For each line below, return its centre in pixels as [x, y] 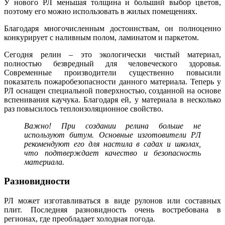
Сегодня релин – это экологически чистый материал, [113, 54]
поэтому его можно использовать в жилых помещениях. [101, 11]
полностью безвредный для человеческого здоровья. [113, 63]
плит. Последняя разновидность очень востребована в [113, 210]
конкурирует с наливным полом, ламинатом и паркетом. [101, 37]
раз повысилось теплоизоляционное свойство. [84, 108]
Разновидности [37, 181]
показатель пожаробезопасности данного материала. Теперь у [113, 81]
